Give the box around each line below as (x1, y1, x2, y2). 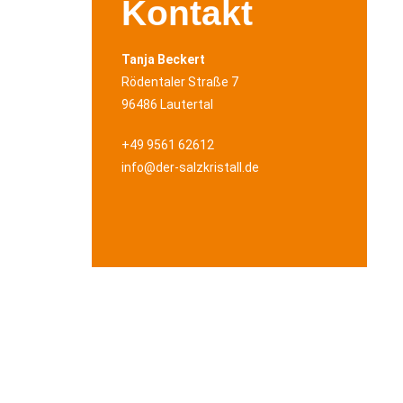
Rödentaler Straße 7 (121, 75, 238, 89)
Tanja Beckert (121, 52, 205, 67)
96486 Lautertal (121, 97, 213, 112)
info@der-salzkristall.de (121, 160, 259, 175)
